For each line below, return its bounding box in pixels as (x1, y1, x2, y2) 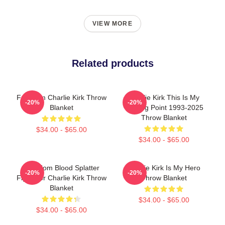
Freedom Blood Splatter (23, 163, 99, 172)
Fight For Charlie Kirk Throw (16, 173, 106, 182)
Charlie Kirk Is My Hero (127, 163, 200, 172)
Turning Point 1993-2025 (124, 103, 203, 111)
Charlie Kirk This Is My (128, 93, 199, 101)
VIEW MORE (92, 20, 133, 27)
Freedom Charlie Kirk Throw (16, 93, 106, 101)
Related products (71, 57, 154, 69)
